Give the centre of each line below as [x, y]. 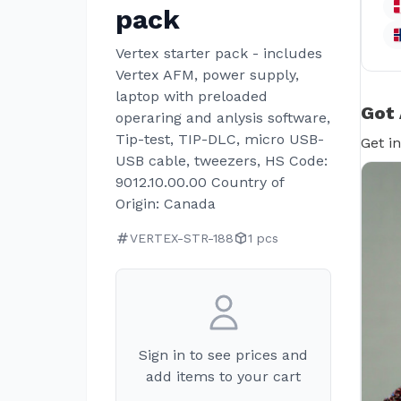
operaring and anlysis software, [223, 118]
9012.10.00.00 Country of [200, 182]
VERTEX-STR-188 [182, 238]
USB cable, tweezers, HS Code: [222, 161]
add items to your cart [223, 376]
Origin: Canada [166, 204]
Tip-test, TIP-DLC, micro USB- [220, 139]
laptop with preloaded [192, 96]
